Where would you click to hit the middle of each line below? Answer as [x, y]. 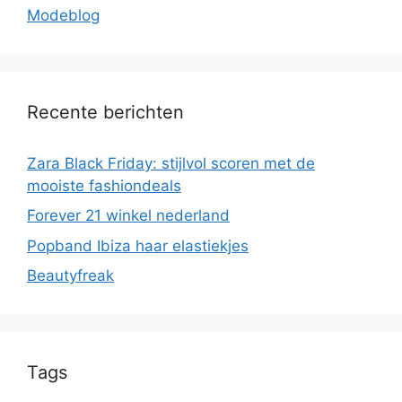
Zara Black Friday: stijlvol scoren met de [171, 163]
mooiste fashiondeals [104, 185]
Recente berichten [105, 112]
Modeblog [63, 15]
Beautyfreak [70, 276]
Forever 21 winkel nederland [128, 216]
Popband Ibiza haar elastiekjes [138, 245]
